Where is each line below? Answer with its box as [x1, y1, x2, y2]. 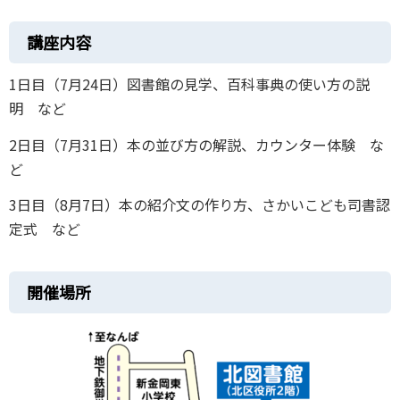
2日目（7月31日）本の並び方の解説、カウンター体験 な [9, 133, 384, 155]
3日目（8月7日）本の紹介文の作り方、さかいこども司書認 [9, 194, 390, 216]
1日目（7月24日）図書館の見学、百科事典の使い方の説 [9, 72, 370, 95]
